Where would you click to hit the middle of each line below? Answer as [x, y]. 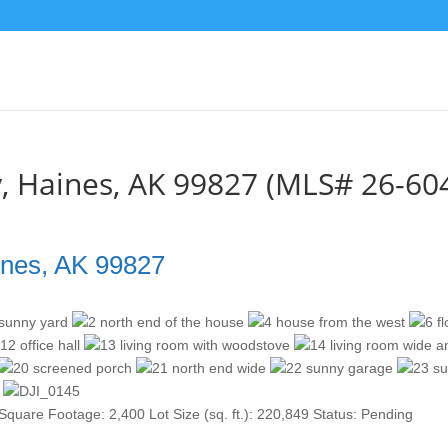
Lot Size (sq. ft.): [201, 414]
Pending [387, 414]
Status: [335, 414]
